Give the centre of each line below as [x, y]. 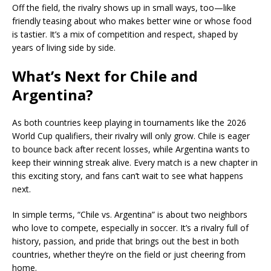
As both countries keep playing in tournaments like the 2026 [129, 122]
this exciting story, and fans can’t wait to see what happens [128, 176]
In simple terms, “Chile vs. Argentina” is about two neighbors [130, 214]
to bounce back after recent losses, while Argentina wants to [131, 149]
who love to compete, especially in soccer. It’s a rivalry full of [130, 228]
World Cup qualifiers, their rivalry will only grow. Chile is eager [131, 136]
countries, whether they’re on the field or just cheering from [129, 254]
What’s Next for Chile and [105, 76]
